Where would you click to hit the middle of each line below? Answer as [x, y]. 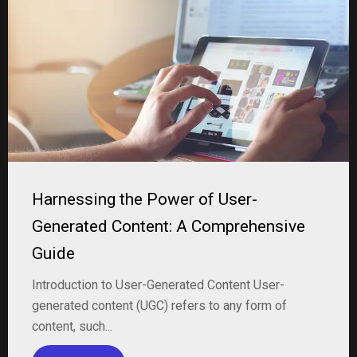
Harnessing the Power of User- [145, 199]
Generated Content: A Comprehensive [169, 226]
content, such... [72, 326]
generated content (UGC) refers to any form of [159, 306]
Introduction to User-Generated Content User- [158, 285]
